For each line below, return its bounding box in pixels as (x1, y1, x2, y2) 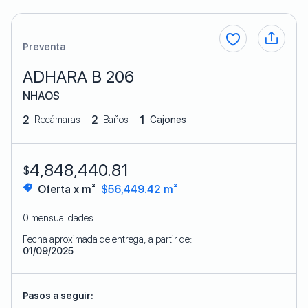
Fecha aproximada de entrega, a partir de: (23, 234, 192, 245)
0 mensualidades (23, 212, 93, 223)
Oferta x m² (38, 183, 96, 196)
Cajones (148, 114, 186, 125)
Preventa (23, 41, 65, 52)
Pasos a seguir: (23, 290, 93, 301)
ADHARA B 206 (23, 67, 134, 87)
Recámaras (32, 114, 80, 125)
